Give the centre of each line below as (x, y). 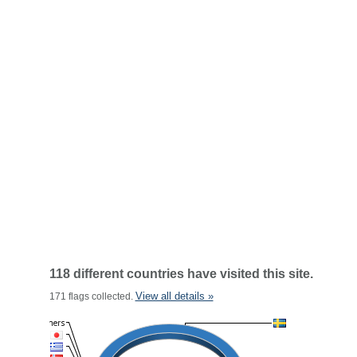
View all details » (174, 296)
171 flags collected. (92, 296)
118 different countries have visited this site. (181, 274)
